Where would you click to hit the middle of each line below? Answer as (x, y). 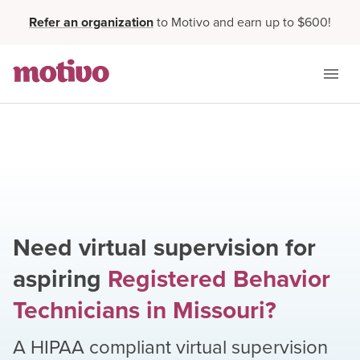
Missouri (219, 310)
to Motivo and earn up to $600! (244, 22)
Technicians (76, 310)
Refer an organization (91, 22)
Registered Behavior (219, 279)
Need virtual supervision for (164, 247)
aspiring (57, 279)
